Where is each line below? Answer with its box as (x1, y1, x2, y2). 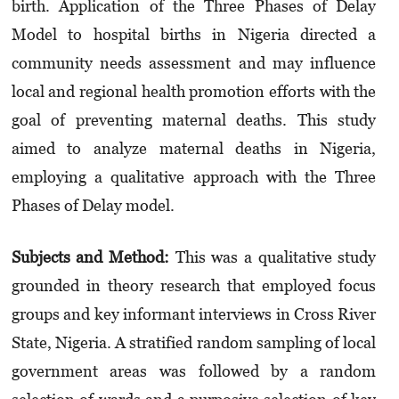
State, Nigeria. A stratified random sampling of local (11, 333, 377, 353)
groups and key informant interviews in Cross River (11, 305, 377, 324)
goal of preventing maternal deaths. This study (11, 110, 377, 130)
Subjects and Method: (11, 248, 170, 267)
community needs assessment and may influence (11, 53, 377, 73)
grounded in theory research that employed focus (11, 276, 377, 296)
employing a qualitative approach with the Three (11, 167, 377, 187)
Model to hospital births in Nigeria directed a (11, 25, 377, 45)
